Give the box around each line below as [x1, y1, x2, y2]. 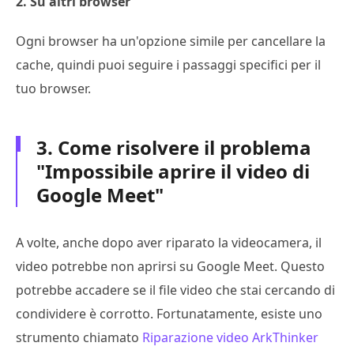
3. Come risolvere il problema [36, 134, 311, 160]
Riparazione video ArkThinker [142, 328, 318, 346]
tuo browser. [16, 79, 91, 97]
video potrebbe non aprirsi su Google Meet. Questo [16, 257, 325, 275]
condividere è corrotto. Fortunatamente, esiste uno [16, 304, 322, 322]
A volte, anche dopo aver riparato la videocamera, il [16, 233, 322, 251]
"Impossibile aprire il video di [36, 157, 310, 184]
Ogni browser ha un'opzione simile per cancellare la [16, 32, 326, 50]
